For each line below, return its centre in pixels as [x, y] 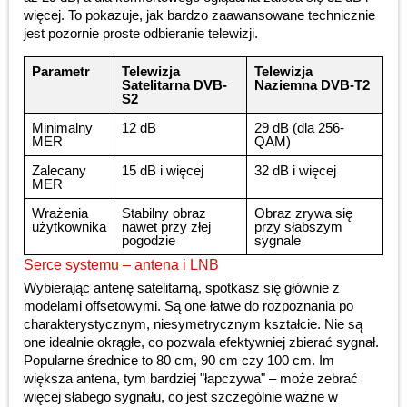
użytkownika [69, 227]
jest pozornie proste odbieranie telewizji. [141, 34]
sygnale [278, 241]
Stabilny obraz [164, 213]
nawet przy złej [166, 227]
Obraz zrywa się [303, 213]
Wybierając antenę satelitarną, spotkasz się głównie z [182, 288]
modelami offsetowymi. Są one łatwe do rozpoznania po [189, 306]
